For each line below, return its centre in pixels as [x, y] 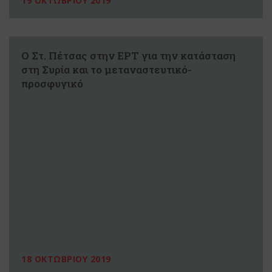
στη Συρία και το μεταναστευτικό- [107, 69]
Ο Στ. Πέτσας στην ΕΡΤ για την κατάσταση [128, 55]
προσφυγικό [52, 83]
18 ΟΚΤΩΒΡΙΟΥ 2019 [66, 259]
